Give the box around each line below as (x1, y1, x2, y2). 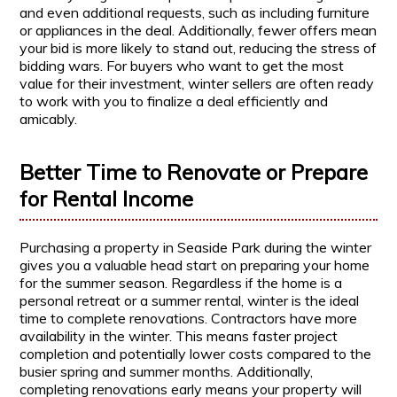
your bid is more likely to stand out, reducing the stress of (19, 38, 378, 57)
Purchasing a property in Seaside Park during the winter (19, 237, 372, 256)
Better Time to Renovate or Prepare (19, 158, 369, 185)
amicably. (19, 109, 78, 128)
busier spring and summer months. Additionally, (19, 362, 314, 380)
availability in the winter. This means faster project (19, 326, 339, 345)
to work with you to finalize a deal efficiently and (19, 91, 329, 110)
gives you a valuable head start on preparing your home (19, 255, 370, 274)
